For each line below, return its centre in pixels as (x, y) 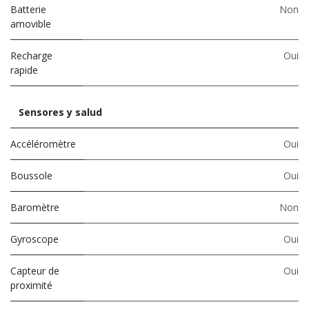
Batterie (28, 9)
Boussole (31, 175)
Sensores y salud (60, 112)
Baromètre (35, 207)
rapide (24, 70)
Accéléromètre (43, 143)
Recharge (31, 55)
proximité (31, 285)
